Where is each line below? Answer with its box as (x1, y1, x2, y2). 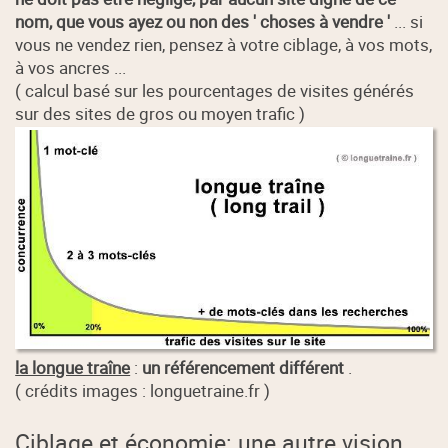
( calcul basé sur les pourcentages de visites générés (15, 79, 415, 103)
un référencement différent (142, 355, 345, 379)
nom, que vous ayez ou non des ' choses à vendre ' (15, 10, 391, 34)
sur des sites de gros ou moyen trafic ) (15, 102, 306, 126)
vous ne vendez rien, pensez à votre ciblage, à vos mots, (15, 33, 433, 57)
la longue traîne (15, 355, 131, 379)
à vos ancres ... (15, 56, 127, 80)
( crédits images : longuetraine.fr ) (15, 378, 271, 402)
